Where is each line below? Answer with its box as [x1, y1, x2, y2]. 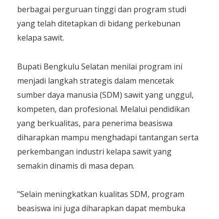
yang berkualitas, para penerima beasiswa [17, 117, 173, 129]
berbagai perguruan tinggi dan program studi [17, 4, 186, 15]
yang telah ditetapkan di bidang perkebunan [17, 18, 180, 29]
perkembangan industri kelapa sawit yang [17, 146, 172, 157]
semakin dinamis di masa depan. [17, 160, 134, 171]
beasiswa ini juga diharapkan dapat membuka [17, 203, 185, 214]
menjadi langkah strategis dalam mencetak [17, 75, 174, 86]
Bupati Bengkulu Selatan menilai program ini [17, 61, 182, 72]
